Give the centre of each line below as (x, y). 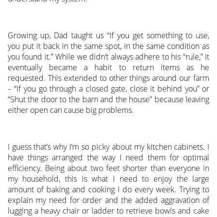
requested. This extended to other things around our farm (108, 78)
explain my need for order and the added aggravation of (108, 200)
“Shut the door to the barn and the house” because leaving (108, 100)
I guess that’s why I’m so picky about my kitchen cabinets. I (108, 147)
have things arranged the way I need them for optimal (108, 158)
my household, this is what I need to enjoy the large (108, 179)
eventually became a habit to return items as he (108, 68)
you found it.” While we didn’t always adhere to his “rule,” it (108, 57)
